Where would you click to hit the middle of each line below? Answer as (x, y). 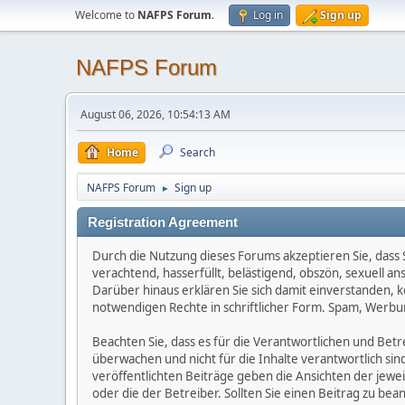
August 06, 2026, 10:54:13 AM (155, 114)
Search (198, 152)
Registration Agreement (163, 222)
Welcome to (106, 15)
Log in (268, 15)
